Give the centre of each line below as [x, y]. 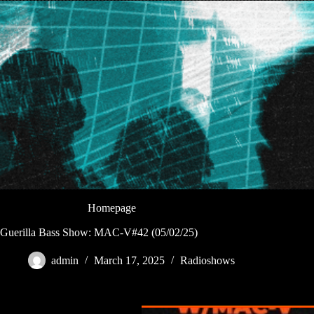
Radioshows [207, 261]
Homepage [112, 207]
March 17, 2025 [129, 261]
